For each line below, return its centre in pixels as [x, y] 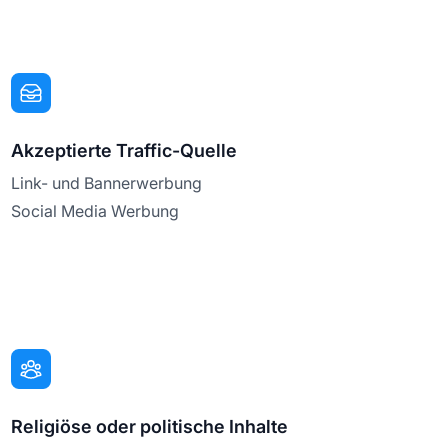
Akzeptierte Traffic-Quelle [123, 150]
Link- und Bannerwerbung [106, 182]
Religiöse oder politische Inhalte [149, 426]
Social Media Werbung [94, 210]
